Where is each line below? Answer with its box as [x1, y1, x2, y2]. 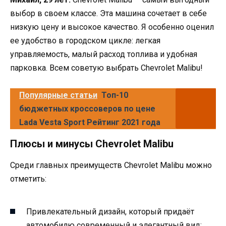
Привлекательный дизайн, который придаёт [26, 207, 194, 217]
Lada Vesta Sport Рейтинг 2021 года [19, 117, 160, 127]
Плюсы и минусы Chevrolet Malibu [10, 137, 174, 150]
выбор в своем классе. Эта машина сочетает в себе [10, 8, 207, 18]
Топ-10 [101, 90, 128, 100]
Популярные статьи [19, 90, 97, 100]
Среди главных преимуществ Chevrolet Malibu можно [10, 160, 212, 170]
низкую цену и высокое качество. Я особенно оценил [10, 22, 214, 32]
